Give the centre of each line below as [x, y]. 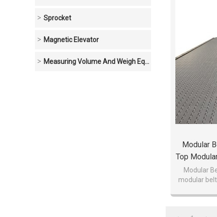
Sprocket [57, 18]
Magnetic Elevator [71, 40]
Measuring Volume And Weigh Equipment [94, 62]
